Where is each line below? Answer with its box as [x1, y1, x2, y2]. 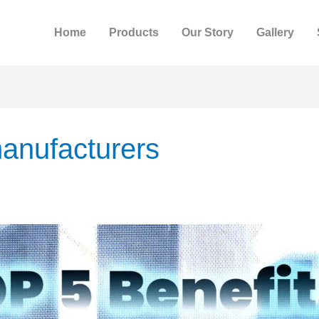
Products [108, 26, 159, 39]
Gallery [256, 26, 294, 39]
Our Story [181, 26, 234, 39]
